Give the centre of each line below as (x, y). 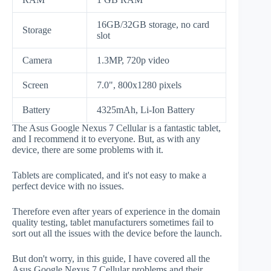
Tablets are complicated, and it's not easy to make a (109, 175)
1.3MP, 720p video (133, 60)
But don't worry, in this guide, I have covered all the (111, 258)
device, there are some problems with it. (88, 149)
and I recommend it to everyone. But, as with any (106, 139)
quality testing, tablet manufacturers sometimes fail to (113, 222)
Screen (35, 85)
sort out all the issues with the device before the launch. (117, 233)
